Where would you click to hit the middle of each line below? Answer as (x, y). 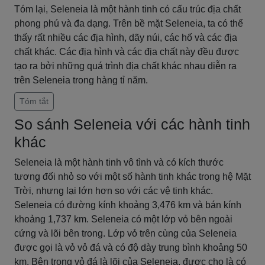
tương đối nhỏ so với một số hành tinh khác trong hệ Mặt (132, 177)
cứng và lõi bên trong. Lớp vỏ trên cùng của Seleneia (125, 233)
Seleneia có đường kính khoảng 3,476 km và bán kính (128, 205)
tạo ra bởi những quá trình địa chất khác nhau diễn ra (125, 66)
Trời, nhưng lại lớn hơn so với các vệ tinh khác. (114, 191)
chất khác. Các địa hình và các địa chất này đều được (127, 52)
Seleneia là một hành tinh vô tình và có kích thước (119, 162)
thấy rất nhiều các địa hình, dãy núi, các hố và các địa (126, 38)
